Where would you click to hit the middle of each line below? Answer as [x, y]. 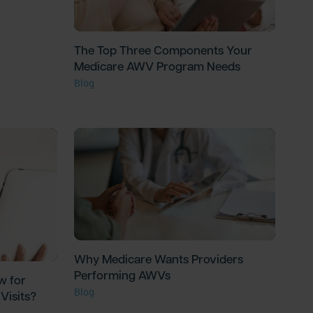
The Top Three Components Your [163, 50]
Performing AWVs [123, 275]
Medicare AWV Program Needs [158, 66]
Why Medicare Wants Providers [159, 259]
